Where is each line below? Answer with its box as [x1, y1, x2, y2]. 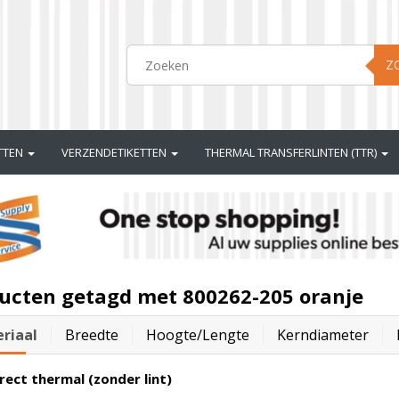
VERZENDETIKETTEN [61, 144, 169, 160]
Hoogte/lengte [145, 325, 249, 346]
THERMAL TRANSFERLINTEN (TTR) [205, 144, 379, 160]
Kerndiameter [276, 325, 369, 346]
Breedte [64, 325, 118, 346]
